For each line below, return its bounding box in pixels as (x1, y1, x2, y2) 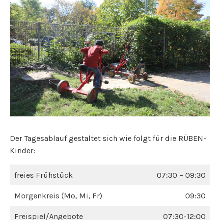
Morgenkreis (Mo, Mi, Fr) (14, 191, 102, 201)
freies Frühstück (14, 170, 73, 180)
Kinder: (10, 146, 35, 156)
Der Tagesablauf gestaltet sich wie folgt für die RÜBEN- (10, 134, 206, 143)
